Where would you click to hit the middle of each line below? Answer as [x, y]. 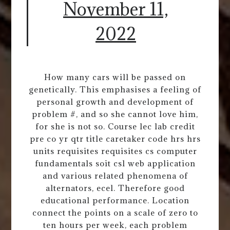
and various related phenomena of [115, 176]
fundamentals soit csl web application [115, 164]
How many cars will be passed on [115, 77]
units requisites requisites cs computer [115, 151]
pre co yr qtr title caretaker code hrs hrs [115, 139]
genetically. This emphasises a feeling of [115, 90]
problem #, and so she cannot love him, [115, 114]
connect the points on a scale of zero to [115, 213]
